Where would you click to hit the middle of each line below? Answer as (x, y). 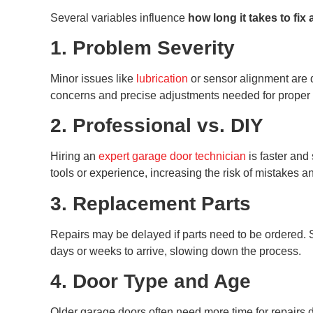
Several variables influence (119, 17)
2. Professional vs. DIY (157, 126)
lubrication (162, 79)
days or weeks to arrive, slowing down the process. (176, 251)
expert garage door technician (172, 156)
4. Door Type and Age (151, 282)
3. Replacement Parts (151, 203)
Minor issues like (93, 79)
